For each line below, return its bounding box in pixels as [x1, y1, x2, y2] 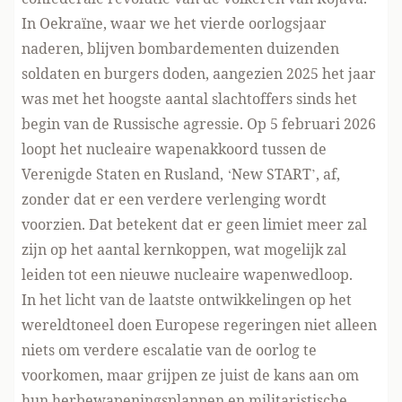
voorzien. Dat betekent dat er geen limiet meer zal [22, 214, 367, 234]
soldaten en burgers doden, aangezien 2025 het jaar [22, 64, 376, 83]
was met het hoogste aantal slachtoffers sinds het [22, 89, 357, 109]
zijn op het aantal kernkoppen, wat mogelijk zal [22, 240, 346, 259]
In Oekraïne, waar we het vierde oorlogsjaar [22, 13, 327, 33]
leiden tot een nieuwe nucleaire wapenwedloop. [22, 265, 353, 284]
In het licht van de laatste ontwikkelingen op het [22, 290, 352, 310]
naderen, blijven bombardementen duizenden [22, 39, 339, 58]
